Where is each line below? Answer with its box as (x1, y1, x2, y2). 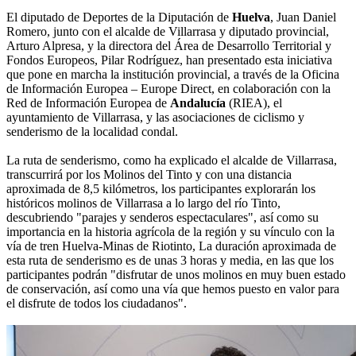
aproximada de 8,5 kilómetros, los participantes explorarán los (6, 182, 315, 196)
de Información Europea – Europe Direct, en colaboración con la (6, 82, 331, 96)
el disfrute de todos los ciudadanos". (6, 296, 187, 311)
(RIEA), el (226, 96, 282, 110)
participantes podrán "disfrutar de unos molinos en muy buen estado (6, 268, 346, 282)
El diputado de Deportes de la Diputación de (6, 10, 232, 25)
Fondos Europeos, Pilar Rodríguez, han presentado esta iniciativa (6, 53, 332, 68)
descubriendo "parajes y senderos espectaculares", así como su (6, 211, 319, 225)
